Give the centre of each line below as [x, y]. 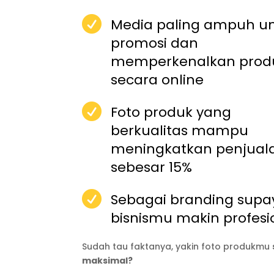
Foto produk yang [171, 113]
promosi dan [155, 43]
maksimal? [108, 261]
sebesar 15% [152, 168]
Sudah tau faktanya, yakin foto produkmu [177, 247]
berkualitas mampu [180, 131]
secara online [157, 80]
